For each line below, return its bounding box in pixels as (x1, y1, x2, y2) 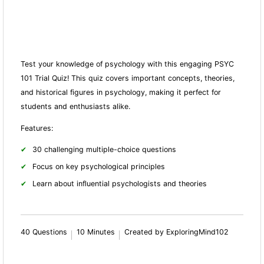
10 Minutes (77, 227, 115, 236)
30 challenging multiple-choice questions (32, 144, 177, 154)
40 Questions (21, 227, 68, 236)
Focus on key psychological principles (32, 161, 166, 171)
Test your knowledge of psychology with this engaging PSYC (21, 60, 235, 69)
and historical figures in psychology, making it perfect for (21, 88, 222, 97)
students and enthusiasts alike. (21, 102, 131, 111)
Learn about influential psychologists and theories (32, 179, 207, 188)
